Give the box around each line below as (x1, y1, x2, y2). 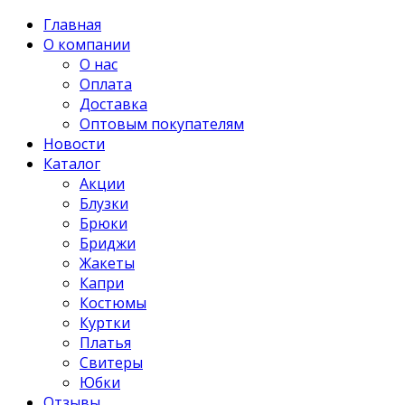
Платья (80, 333, 131, 353)
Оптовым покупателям (80, 114, 244, 134)
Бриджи (80, 233, 136, 253)
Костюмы (80, 293, 146, 313)
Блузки (80, 193, 128, 213)
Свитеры (80, 353, 143, 372)
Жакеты (80, 253, 135, 273)
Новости (43, 134, 105, 154)
